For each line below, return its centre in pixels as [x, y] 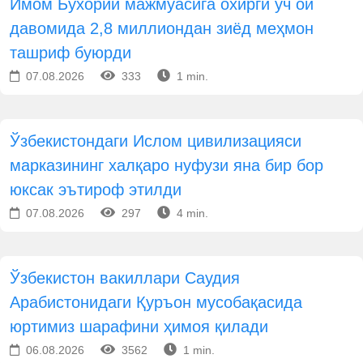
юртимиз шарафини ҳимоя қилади [139, 327]
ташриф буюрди [70, 53]
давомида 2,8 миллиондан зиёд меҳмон [162, 28]
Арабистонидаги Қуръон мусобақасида [156, 302]
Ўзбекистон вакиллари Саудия [125, 278]
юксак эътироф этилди [96, 190]
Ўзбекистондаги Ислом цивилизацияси [156, 141]
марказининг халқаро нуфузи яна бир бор [167, 165]
